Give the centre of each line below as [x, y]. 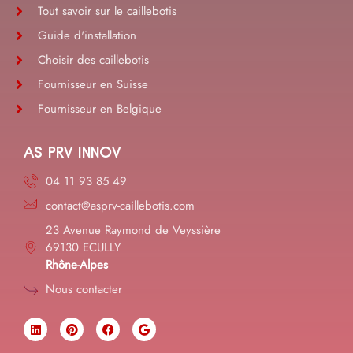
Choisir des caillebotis [93, 60]
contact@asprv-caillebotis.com [120, 206]
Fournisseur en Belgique [99, 109]
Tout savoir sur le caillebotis [107, 11]
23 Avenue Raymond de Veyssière [133, 230]
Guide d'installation [87, 36]
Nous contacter [84, 290]
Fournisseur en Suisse [93, 85]
